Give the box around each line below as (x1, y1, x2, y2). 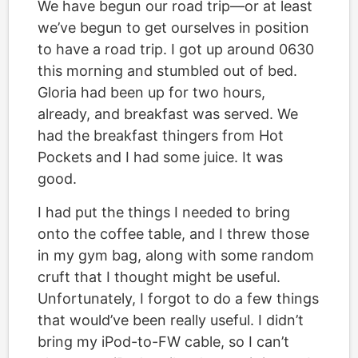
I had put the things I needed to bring (38, 204, 290, 221)
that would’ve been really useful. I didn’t (38, 312, 304, 328)
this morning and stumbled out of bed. (38, 62, 297, 79)
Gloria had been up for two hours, (38, 84, 265, 101)
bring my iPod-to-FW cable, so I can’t (38, 333, 289, 350)
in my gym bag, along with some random (38, 247, 314, 264)
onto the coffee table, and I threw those (38, 225, 309, 242)
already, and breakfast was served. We (38, 105, 298, 122)
